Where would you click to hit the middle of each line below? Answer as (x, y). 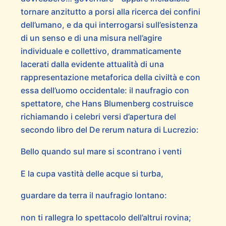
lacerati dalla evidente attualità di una (92, 64)
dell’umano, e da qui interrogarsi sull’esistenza (109, 24)
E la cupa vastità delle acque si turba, (92, 173)
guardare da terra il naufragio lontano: (94, 195)
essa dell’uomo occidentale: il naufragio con (105, 90)
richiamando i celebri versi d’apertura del (98, 116)
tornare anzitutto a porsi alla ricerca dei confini (110, 11)
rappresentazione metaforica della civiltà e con (110, 77)
